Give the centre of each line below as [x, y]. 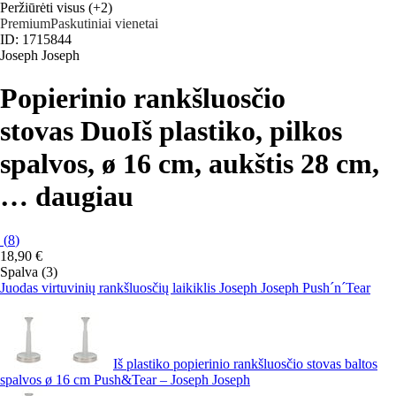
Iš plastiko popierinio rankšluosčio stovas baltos [245, 363]
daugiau [84, 197]
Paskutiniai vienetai [104, 23]
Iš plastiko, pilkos [236, 131]
